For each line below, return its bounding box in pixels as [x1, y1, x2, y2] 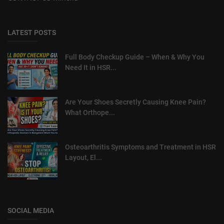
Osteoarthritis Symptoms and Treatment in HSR [65, 142, 216, 151]
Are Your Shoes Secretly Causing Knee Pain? [65, 97, 206, 106]
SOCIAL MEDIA [7, 206, 54, 214]
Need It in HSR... [65, 63, 116, 71]
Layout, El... [65, 153, 102, 161]
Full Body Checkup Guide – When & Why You [65, 52, 204, 61]
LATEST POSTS [7, 28, 56, 36]
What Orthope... [65, 108, 115, 116]
